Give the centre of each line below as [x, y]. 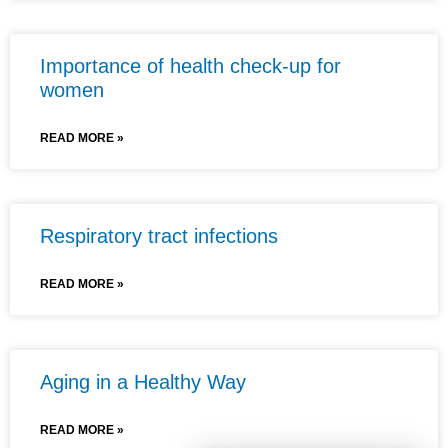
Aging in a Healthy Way [143, 381]
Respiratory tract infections [159, 235]
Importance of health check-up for [190, 65]
